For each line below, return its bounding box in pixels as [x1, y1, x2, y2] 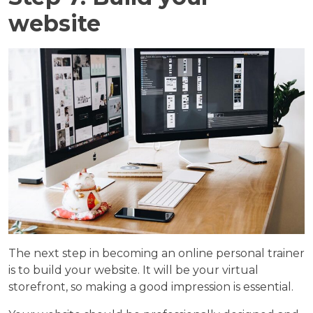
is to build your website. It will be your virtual [8, 263, 259, 277]
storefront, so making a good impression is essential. [8, 279, 293, 293]
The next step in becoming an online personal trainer [8, 246, 305, 260]
